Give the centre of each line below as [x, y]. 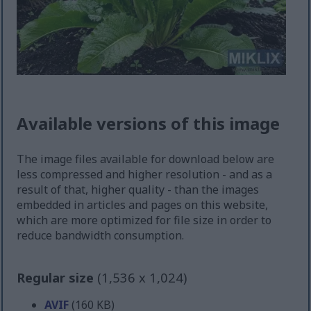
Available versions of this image [149, 124]
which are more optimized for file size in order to [144, 220]
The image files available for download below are [146, 159]
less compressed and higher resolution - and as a [145, 175]
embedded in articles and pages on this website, [143, 205]
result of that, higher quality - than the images [138, 190]
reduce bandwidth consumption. [101, 236]
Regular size [57, 278]
